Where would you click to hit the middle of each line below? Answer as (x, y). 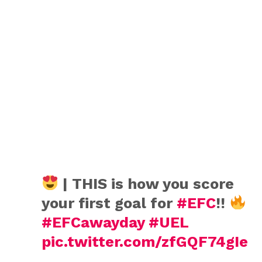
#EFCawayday (93, 222)
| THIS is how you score (146, 183)
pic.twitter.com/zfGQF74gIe (144, 241)
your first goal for (109, 203)
